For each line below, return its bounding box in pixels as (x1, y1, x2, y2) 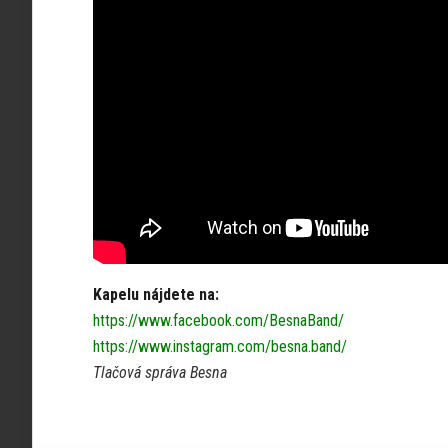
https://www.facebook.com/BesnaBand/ (93, 311, 344, 330)
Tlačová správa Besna (93, 363, 227, 382)
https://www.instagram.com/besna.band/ (93, 337, 347, 356)
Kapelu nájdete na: (93, 285, 219, 304)
